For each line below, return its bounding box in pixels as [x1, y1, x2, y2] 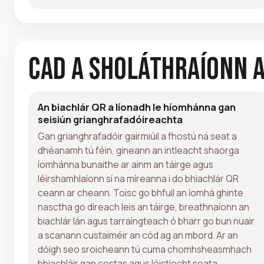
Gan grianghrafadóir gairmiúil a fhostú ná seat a [38, 129, 237, 143]
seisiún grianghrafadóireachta [38, 112, 183, 126]
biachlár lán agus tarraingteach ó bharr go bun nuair [38, 214, 255, 227]
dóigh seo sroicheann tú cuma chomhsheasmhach [38, 242, 252, 256]
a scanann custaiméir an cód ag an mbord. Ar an [38, 228, 238, 242]
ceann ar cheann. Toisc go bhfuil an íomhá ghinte [38, 186, 243, 199]
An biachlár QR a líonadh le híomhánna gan [38, 100, 236, 114]
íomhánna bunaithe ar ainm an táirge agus [38, 157, 213, 171]
